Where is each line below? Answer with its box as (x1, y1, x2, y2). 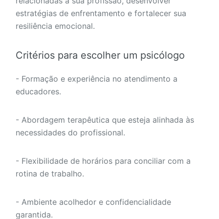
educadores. (16, 87, 61, 97)
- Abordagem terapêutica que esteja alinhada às (16, 115, 194, 125)
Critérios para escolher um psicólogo (16, 49, 185, 62)
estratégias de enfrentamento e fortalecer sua (16, 8, 186, 19)
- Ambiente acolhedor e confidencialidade (16, 197, 171, 207)
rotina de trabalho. (16, 169, 84, 179)
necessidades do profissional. (16, 128, 125, 138)
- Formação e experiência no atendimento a (16, 74, 177, 84)
